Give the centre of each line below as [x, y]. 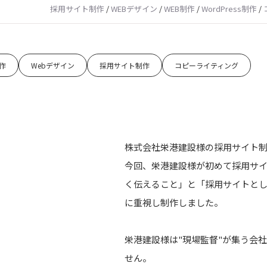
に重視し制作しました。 [174, 202]
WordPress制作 [229, 9]
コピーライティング [207, 66]
